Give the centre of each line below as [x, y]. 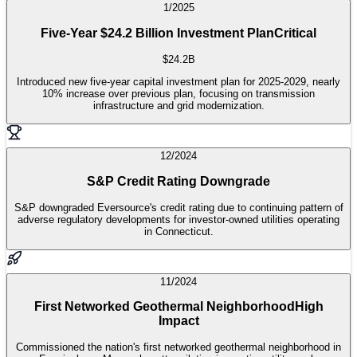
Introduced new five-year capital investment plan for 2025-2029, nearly [178, 82]
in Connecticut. [178, 231]
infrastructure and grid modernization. [178, 106]
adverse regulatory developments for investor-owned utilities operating [178, 219]
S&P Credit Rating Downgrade [178, 181]
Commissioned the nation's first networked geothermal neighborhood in [178, 347]
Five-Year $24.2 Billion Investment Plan [157, 33]
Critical [295, 33]
